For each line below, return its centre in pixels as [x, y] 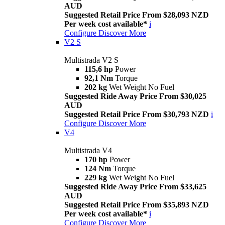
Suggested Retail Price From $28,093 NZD [137, 15]
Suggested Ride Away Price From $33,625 [135, 187]
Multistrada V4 [88, 151]
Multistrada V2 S [91, 60]
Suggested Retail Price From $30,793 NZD [137, 115]
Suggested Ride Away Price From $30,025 [135, 96]
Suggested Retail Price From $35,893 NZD [137, 205]
